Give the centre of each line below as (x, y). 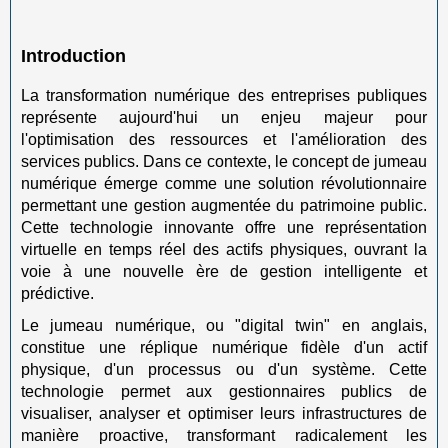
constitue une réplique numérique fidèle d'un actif (224, 347)
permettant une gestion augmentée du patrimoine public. (224, 205)
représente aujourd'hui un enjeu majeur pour (224, 117)
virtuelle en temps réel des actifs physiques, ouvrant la (224, 249)
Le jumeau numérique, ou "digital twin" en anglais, (224, 325)
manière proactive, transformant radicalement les (224, 435)
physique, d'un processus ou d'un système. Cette (224, 369)
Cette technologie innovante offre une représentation (224, 227)
